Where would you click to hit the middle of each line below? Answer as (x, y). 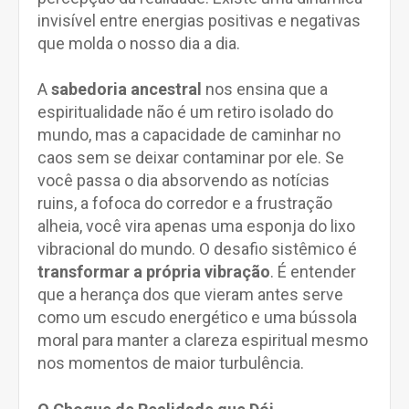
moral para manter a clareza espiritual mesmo (203, 340)
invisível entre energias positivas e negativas (199, 21)
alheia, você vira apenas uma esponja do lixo (196, 226)
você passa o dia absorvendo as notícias (184, 180)
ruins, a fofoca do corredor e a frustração (185, 203)
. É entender (313, 272)
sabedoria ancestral (128, 89)
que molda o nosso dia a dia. (141, 43)
